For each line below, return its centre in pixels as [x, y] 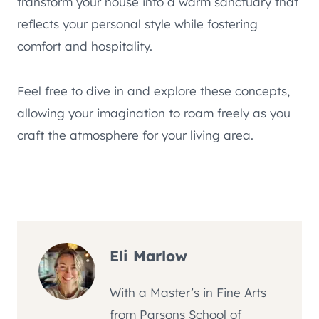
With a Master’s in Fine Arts [188, 292]
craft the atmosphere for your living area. [135, 135]
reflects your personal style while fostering [137, 24]
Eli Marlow [148, 256]
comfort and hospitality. [85, 46]
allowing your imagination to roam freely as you [154, 113]
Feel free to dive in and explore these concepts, [153, 91]
